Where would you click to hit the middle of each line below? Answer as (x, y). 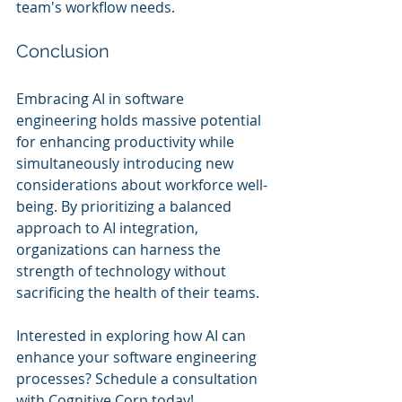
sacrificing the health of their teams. (138, 293)
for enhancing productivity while (127, 142)
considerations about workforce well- (142, 185)
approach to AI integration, (109, 228)
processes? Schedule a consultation (139, 379)
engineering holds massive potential (140, 120)
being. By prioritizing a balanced (126, 206)
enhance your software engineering (138, 357)
